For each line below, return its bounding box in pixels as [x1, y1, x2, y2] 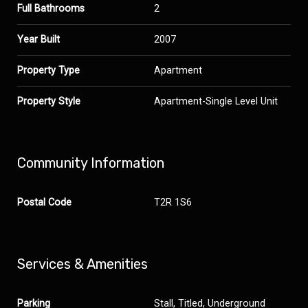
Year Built [17, 34, 60, 45]
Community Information [17, 155, 164, 171]
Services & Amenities [17, 256, 148, 272]
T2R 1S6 [154, 197, 192, 208]
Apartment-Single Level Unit [154, 96, 278, 107]
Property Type [17, 65, 80, 76]
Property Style [17, 96, 80, 107]
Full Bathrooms [17, 3, 85, 14]
